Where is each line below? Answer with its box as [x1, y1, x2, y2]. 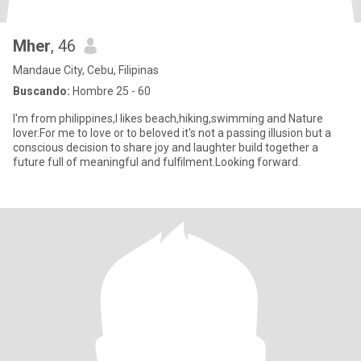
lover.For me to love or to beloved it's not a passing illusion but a [13, 127, 331, 139]
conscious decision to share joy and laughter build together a [13, 141, 318, 154]
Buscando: [13, 85, 70, 98]
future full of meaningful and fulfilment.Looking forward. [13, 156, 301, 168]
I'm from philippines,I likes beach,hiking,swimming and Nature [13, 112, 323, 125]
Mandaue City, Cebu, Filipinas [13, 64, 159, 77]
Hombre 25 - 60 [70, 85, 151, 98]
